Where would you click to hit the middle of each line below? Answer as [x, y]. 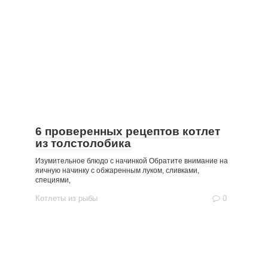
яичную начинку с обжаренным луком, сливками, [117, 170]
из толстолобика [83, 143]
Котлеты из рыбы [66, 198]
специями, [53, 180]
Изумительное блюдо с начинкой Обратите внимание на [132, 161]
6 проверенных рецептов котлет [128, 131]
